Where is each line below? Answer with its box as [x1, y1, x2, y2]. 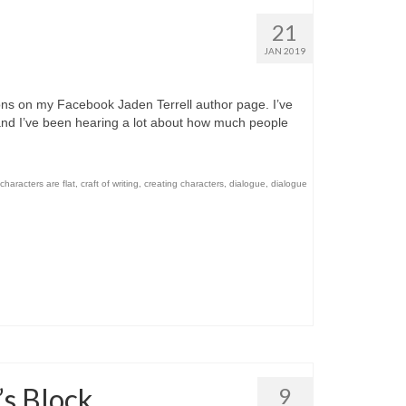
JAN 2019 [263, 45, 305, 57]
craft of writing [81, 179, 140, 189]
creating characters [144, 179, 225, 189]
